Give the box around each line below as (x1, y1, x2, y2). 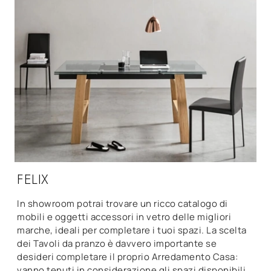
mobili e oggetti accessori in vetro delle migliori (17, 210, 231, 223)
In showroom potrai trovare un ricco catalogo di (17, 197, 228, 210)
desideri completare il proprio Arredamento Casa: (17, 250, 238, 263)
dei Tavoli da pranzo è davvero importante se (17, 237, 217, 250)
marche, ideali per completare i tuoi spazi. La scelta (17, 223, 247, 237)
